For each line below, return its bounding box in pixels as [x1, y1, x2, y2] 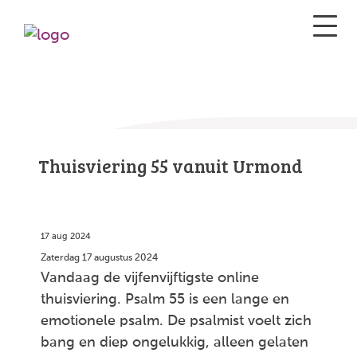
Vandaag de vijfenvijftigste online [41, 271, 259, 285]
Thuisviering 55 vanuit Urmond [38, 153, 303, 178]
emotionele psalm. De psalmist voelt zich [41, 314, 312, 328]
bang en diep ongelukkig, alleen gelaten [41, 335, 308, 350]
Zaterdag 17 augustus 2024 [41, 253, 158, 263]
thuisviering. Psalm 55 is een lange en [41, 292, 289, 307]
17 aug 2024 [41, 233, 91, 241]
